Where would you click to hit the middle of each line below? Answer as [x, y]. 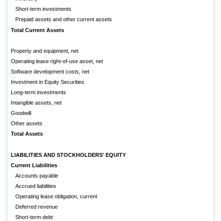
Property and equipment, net [45, 51]
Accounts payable [37, 176]
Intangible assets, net [36, 103]
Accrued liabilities [36, 186]
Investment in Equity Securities [48, 82]
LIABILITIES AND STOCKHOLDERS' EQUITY [68, 155]
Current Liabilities [34, 166]
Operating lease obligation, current [56, 197]
